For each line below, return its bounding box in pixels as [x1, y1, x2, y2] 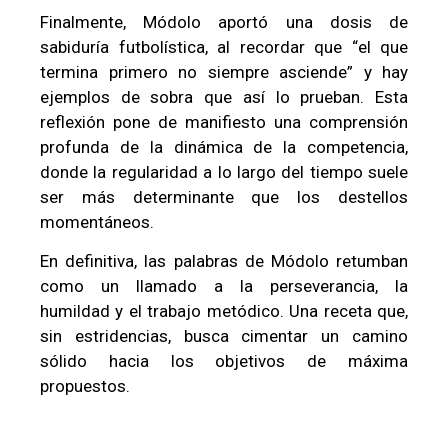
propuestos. [40, 376, 130, 397]
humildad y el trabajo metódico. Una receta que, [40, 301, 408, 322]
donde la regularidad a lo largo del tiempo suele [40, 162, 408, 183]
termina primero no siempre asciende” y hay [40, 62, 408, 83]
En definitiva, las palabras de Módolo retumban [40, 251, 408, 272]
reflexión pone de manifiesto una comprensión [40, 112, 408, 133]
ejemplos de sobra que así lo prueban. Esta [40, 87, 408, 108]
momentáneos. [40, 212, 154, 233]
